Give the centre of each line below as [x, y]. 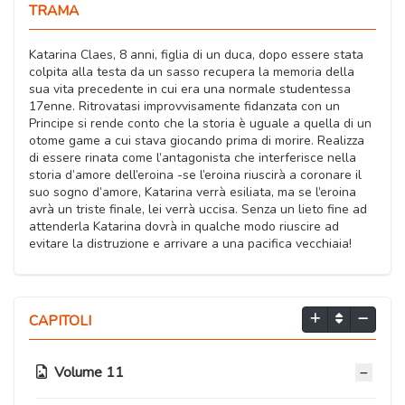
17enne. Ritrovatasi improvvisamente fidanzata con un [184, 107]
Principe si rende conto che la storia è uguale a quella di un [200, 124]
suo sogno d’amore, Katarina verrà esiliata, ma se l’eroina [193, 193]
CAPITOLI [60, 321]
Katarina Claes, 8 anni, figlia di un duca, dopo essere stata [196, 55]
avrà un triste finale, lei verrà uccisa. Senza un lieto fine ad [198, 210]
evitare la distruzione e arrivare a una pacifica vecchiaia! [190, 244]
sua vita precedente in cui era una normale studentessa [190, 89]
